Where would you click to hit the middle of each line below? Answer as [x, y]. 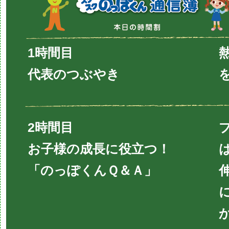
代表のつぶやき [74, 74]
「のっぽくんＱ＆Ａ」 [92, 170]
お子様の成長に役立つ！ [99, 148]
